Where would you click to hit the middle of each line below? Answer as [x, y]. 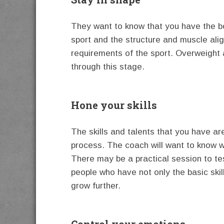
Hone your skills [114, 105]
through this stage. [108, 66]
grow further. [96, 185]
